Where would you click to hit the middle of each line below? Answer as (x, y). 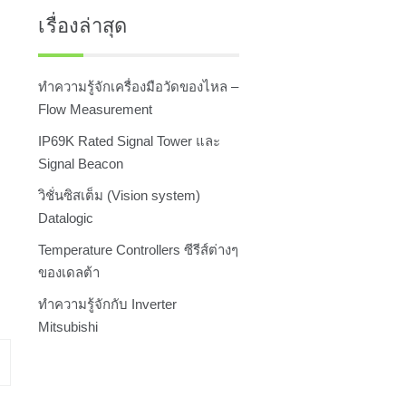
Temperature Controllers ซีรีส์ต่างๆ (139, 250)
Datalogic (66, 218)
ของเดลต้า (69, 273)
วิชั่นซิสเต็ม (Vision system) (120, 196)
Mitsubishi (68, 327)
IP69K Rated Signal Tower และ (130, 141)
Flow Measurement (96, 110)
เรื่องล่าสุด (83, 26)
